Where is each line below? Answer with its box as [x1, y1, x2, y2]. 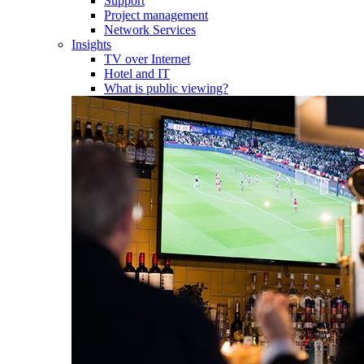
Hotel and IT [104, 66, 170, 80]
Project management [104, 7, 208, 22]
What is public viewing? [104, 80, 228, 95]
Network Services [104, 22, 196, 37]
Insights [71, 37, 111, 51]
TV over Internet [104, 51, 190, 66]
